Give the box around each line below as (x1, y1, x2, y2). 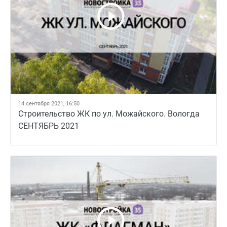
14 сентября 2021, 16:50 (18, 100, 80, 107)
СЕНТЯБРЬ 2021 (18, 121, 79, 131)
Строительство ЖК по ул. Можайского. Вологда (18, 109, 200, 119)
